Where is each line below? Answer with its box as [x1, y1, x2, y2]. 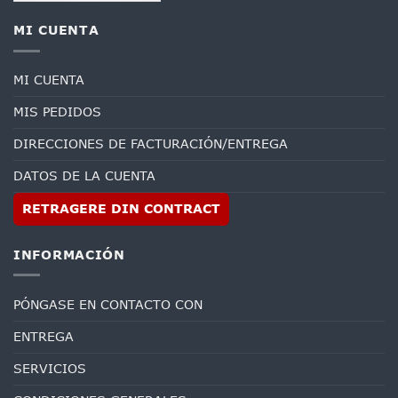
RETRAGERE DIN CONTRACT [22, 200, 220, 219]
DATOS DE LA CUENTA [13, 167, 155, 186]
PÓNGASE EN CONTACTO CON [13, 295, 203, 314]
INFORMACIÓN [13, 245, 125, 264]
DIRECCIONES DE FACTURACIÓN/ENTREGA [13, 135, 288, 154]
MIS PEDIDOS [13, 103, 101, 122]
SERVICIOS [13, 359, 86, 378]
